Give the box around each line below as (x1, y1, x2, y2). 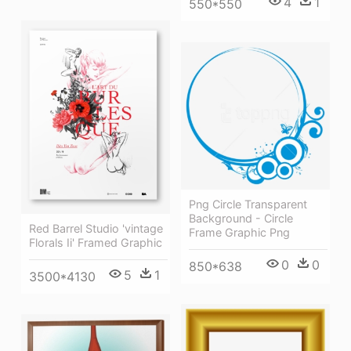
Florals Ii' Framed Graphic (29, 235, 162, 249)
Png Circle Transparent (189, 197, 307, 211)
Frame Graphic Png (189, 225, 290, 239)
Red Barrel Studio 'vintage (29, 221, 163, 235)
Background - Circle (189, 211, 293, 225)
